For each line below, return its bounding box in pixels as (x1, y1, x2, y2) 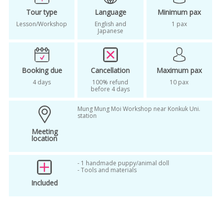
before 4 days (91, 84, 130, 93)
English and (94, 19, 126, 28)
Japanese (97, 26, 123, 35)
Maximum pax (156, 65, 202, 75)
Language (94, 7, 126, 17)
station (77, 111, 97, 120)
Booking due (21, 65, 62, 75)
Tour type (26, 7, 58, 17)
